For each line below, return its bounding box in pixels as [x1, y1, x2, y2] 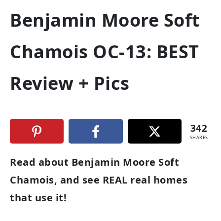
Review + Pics [10, 71, 130, 95]
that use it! [10, 191, 67, 204]
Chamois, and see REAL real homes [10, 173, 187, 186]
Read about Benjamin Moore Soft [10, 155, 179, 169]
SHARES [189, 134, 208, 141]
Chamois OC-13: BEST [10, 39, 199, 64]
